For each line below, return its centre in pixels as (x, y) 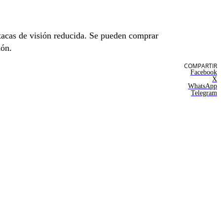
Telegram (204, 93)
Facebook (204, 72)
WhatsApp (203, 86)
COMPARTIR (201, 66)
